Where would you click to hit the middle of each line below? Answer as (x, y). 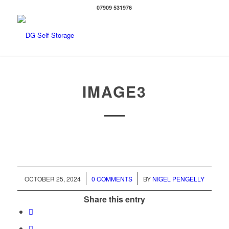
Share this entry (114, 199)
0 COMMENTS (112, 179)
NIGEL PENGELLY (178, 179)
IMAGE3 (114, 91)
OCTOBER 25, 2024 (52, 179)
